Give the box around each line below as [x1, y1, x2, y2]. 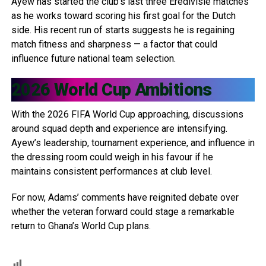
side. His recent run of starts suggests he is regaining [11, 24, 235, 36]
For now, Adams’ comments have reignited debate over [11, 191, 239, 203]
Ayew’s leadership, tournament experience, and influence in [11, 137, 255, 148]
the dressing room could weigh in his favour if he [11, 151, 213, 163]
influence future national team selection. [11, 52, 176, 64]
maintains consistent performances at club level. [11, 165, 212, 177]
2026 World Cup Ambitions [11, 79, 212, 100]
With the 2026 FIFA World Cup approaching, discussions [11, 108, 243, 120]
